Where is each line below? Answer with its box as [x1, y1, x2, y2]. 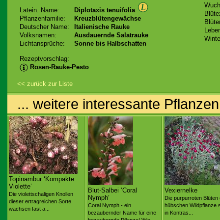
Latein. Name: [20, 6, 59, 14]
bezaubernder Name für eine [88, 210, 156, 216]
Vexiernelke [165, 187, 197, 194]
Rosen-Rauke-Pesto [30, 63, 89, 71]
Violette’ [9, 183, 32, 190]
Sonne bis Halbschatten [74, 40, 146, 47]
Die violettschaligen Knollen [9, 191, 73, 197]
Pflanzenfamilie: [20, 15, 65, 22]
